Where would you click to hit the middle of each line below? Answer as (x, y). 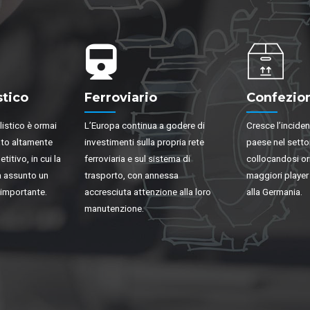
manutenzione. (114, 209)
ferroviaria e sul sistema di (137, 159)
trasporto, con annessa (131, 175)
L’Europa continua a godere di (145, 126)
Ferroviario (121, 97)
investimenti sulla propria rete (144, 142)
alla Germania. (274, 192)
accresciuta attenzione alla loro (148, 192)
